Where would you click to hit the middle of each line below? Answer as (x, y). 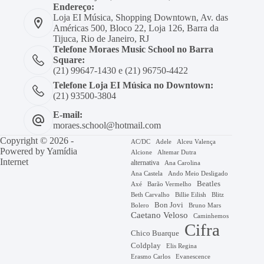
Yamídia (62, 151)
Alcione (142, 152)
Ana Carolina (183, 163)
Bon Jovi (169, 205)
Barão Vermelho (170, 184)
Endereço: (74, 6)
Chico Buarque (155, 233)
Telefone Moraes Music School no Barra (133, 49)
